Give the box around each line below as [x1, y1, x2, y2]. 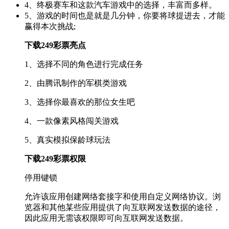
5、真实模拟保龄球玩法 [25, 135, 110, 144]
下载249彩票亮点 [25, 40, 86, 50]
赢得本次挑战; [25, 21, 76, 31]
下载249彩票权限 [25, 154, 86, 163]
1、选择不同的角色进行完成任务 [25, 59, 143, 68]
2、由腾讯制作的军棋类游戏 [25, 78, 127, 87]
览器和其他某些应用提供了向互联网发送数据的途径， [25, 202, 221, 212]
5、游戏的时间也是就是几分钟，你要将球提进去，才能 [25, 11, 225, 20]
